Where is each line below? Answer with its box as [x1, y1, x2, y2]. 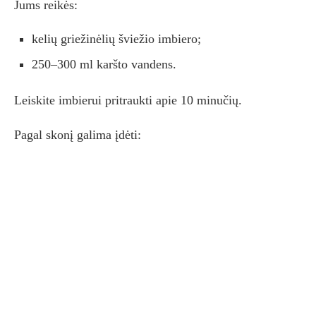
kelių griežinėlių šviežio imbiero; [32, 32, 201, 47]
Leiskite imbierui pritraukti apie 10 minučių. [14, 93, 242, 108]
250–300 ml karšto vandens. [32, 57, 176, 72]
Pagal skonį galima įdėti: [14, 128, 141, 142]
